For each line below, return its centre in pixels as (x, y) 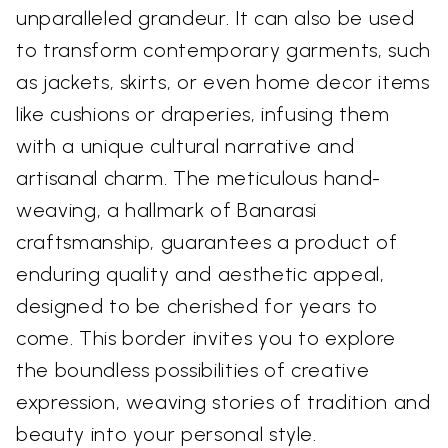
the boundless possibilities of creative (193, 369)
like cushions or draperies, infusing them (203, 113)
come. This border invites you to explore (206, 337)
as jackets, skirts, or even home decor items (223, 81)
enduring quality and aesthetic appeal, (200, 273)
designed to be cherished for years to (197, 305)
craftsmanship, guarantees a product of (207, 241)
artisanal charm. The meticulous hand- (199, 177)
